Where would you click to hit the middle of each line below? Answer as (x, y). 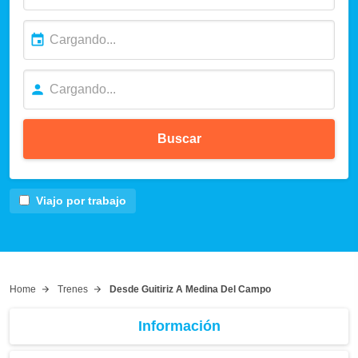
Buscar (179, 138)
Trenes (73, 289)
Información (179, 326)
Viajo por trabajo (81, 200)
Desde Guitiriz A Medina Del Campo (190, 289)
